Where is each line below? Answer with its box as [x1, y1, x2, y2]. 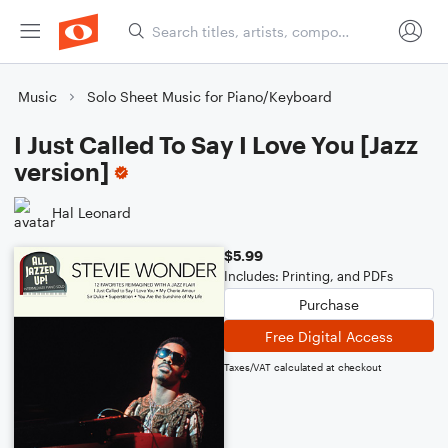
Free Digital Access [265, 327, 393, 345]
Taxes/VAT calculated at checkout [224, 361, 382, 373]
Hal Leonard [52, 203, 131, 221]
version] [14, 157, 109, 186]
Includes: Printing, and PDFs [224, 268, 393, 284]
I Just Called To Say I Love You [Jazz [14, 130, 418, 159]
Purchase [299, 295, 359, 313]
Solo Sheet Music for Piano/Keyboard [87, 88, 332, 105]
